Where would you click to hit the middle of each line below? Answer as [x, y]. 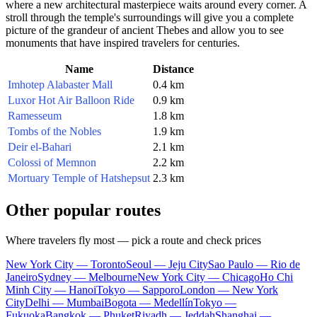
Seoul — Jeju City [167, 264]
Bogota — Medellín [149, 302]
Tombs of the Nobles [54, 131]
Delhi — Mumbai [64, 302]
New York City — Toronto [66, 264]
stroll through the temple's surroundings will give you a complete [150, 17]
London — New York [229, 289]
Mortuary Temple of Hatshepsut [79, 178]
